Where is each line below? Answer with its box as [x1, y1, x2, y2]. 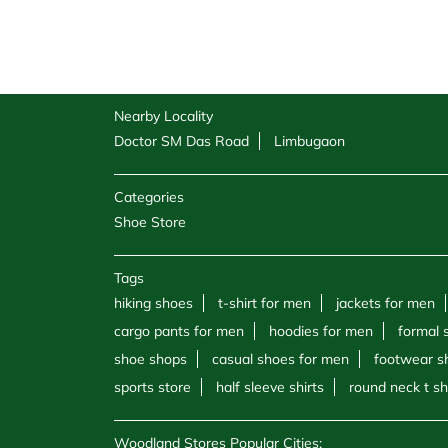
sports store [114, 378, 191, 397]
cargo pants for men [114, 322, 244, 341]
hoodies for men [269, 322, 373, 341]
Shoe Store [114, 213, 186, 232]
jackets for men [336, 294, 435, 313]
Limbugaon [274, 132, 345, 151]
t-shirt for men [218, 294, 311, 313]
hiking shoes [114, 294, 193, 313]
